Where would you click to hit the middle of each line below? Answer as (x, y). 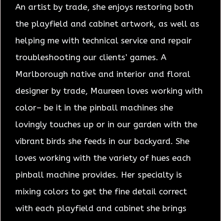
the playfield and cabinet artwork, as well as (107, 23)
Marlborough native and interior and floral (103, 74)
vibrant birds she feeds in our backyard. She (102, 141)
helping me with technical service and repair (104, 40)
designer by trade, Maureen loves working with (109, 91)
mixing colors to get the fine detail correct (101, 191)
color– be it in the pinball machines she (94, 107)
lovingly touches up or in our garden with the (106, 124)
